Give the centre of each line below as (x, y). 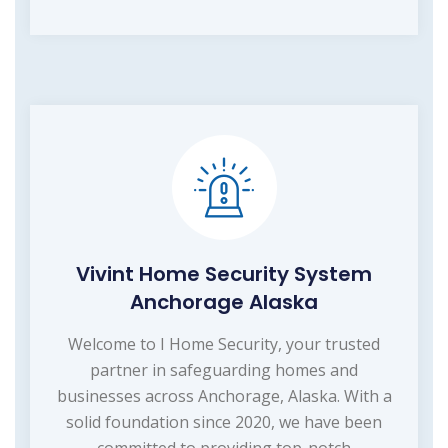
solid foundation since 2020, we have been (224, 421)
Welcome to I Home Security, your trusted (224, 343)
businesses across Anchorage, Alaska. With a (224, 395)
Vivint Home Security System (224, 273)
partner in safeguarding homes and (224, 369)
